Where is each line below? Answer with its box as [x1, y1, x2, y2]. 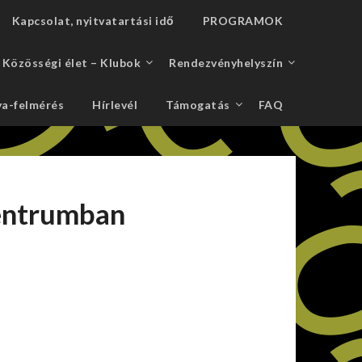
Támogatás [166, 98, 230, 112]
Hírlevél [92, 98, 137, 112]
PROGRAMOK [202, 14, 283, 27]
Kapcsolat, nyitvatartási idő [11, 14, 175, 27]
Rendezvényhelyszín [169, 56, 283, 69]
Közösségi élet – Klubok [2, 56, 141, 69]
